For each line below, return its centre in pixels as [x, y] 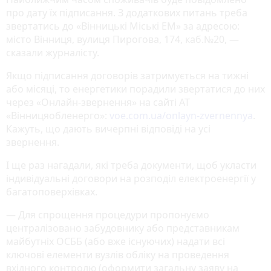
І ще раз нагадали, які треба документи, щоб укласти [131, 165]
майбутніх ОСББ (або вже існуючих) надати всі [116, 242]
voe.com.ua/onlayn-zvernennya [181, 116]
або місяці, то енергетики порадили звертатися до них [135, 89]
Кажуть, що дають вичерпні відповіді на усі [108, 129]
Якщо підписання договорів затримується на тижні [127, 76]
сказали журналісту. [53, 53]
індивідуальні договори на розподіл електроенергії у [131, 179]
